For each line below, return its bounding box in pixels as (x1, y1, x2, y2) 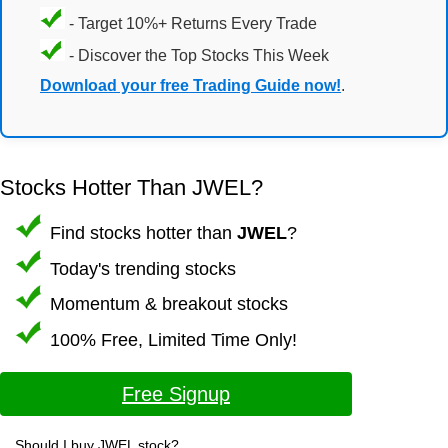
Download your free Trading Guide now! (40, 77, 341, 95)
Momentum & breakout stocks (45, 293, 288, 314)
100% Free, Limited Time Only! (45, 329, 297, 349)
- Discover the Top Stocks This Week (65, 47, 329, 65)
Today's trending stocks (45, 258, 236, 278)
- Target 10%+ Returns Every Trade (65, 15, 317, 33)
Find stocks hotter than (45, 222, 237, 243)
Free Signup (122, 383, 230, 405)
